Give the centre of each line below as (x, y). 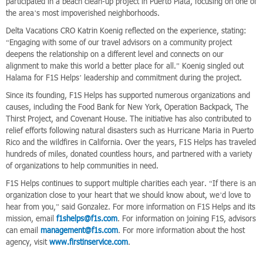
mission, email (31, 218)
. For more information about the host (181, 230)
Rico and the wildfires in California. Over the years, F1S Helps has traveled (131, 142)
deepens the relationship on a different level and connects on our (115, 54)
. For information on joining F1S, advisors (187, 218)
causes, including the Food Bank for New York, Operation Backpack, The (127, 107)
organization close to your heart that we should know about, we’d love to (128, 195)
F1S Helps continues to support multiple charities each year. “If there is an (131, 183)
